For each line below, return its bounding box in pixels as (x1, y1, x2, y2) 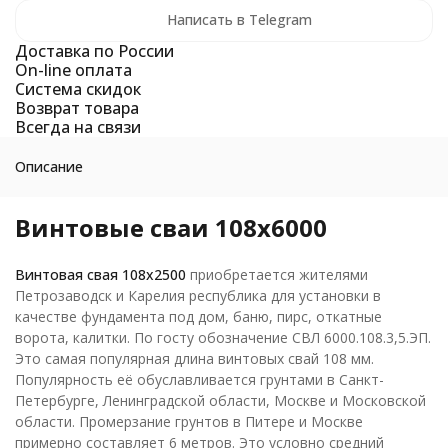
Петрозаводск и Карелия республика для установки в (15, 285, 381, 305)
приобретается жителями (186, 264, 368, 284)
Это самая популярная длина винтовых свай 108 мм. (15, 348, 374, 368)
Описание (15, 156, 83, 176)
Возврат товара (15, 96, 139, 119)
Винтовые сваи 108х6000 (15, 210, 327, 244)
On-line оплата (15, 58, 132, 81)
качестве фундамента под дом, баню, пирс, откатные (15, 306, 382, 326)
